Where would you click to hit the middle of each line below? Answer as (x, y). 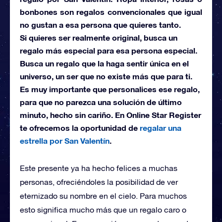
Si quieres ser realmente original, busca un (99, 37)
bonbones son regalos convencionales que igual (111, 11)
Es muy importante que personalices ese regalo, (110, 89)
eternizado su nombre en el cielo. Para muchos (103, 195)
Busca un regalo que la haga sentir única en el (104, 63)
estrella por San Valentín (65, 140)
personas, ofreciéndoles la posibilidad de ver (99, 182)
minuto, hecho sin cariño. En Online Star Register (111, 114)
